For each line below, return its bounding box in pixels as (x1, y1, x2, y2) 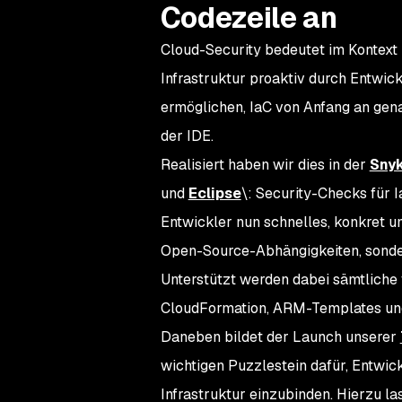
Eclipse (188, 184, 241, 203)
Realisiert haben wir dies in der (160, 155, 370, 174)
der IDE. (160, 127, 214, 145)
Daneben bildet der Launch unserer (160, 328, 400, 346)
